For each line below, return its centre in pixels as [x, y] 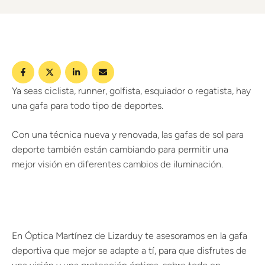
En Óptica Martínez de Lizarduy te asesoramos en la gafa [130, 236]
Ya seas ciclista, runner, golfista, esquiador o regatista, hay [131, 91]
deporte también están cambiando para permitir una [120, 149]
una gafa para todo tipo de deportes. [88, 106]
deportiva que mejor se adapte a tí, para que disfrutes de [129, 251]
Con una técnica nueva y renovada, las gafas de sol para [128, 135]
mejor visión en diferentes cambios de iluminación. [117, 164]
